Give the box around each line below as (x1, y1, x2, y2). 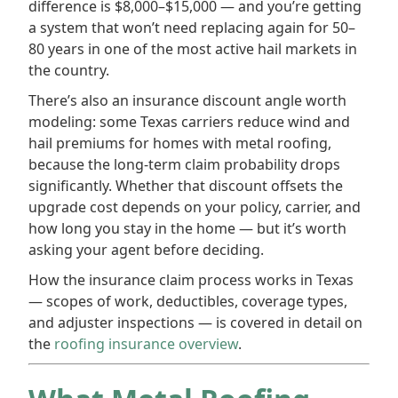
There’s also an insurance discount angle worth (28, 91, 346, 110)
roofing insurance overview (54, 334, 238, 354)
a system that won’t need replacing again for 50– (28, 18, 355, 37)
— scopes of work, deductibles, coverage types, (28, 291, 347, 311)
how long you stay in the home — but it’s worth (28, 219, 346, 238)
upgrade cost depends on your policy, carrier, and (28, 197, 361, 217)
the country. (28, 60, 109, 80)
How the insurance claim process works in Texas (28, 270, 354, 290)
